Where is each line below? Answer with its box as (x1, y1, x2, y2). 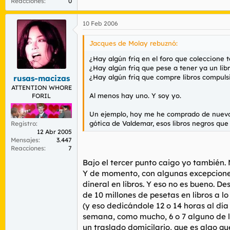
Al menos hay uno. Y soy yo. (89, 91, 181, 100)
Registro (11, 120, 36, 128)
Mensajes (11, 136, 39, 144)
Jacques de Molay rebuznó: (89, 39, 178, 47)
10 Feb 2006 (83, 20, 118, 27)
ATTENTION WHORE (11, 83, 72, 91)
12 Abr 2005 (37, 128, 72, 136)
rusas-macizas (13, 73, 70, 83)
